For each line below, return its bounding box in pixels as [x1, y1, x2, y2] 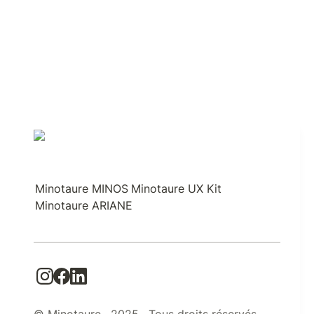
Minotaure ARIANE [35, 198, 132, 212]
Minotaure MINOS [35, 182, 128, 196]
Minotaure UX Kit [131, 182, 221, 196]
